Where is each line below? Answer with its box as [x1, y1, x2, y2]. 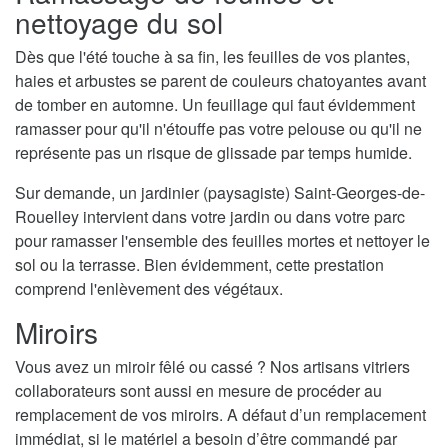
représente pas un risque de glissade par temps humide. [15, 140, 412, 164]
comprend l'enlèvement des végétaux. [15, 276, 283, 300]
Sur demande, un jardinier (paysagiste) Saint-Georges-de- [15, 180, 425, 204]
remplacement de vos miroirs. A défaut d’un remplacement [15, 402, 426, 426]
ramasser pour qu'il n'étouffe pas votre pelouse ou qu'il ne [15, 116, 422, 140]
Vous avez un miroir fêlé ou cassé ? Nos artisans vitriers [15, 354, 410, 378]
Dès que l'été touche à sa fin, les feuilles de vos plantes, [15, 44, 410, 68]
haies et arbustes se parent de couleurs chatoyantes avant [15, 68, 426, 92]
